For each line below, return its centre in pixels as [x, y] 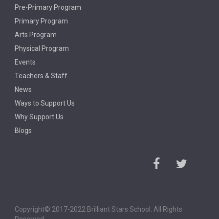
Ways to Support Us [45, 103]
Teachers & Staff [41, 76]
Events [25, 62]
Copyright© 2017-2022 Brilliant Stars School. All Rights [99, 209]
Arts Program [36, 35]
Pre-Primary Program [48, 7]
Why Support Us [39, 117]
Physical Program [42, 48]
